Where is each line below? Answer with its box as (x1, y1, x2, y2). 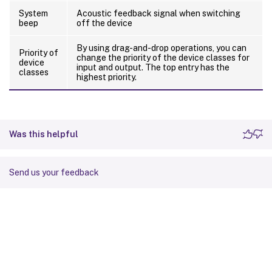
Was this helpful (9, 129, 78, 139)
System (19, 8, 48, 18)
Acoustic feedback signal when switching (76, 8, 240, 18)
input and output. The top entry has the (76, 62, 229, 72)
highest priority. (76, 72, 137, 82)
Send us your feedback (9, 167, 99, 177)
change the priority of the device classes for (76, 52, 250, 63)
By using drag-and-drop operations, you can (76, 42, 246, 53)
